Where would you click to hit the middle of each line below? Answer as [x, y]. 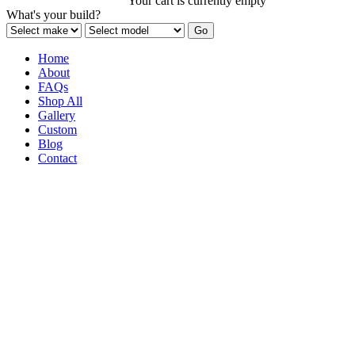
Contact [57, 158]
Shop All [60, 101]
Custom [57, 130]
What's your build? [53, 15]
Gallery [57, 115]
